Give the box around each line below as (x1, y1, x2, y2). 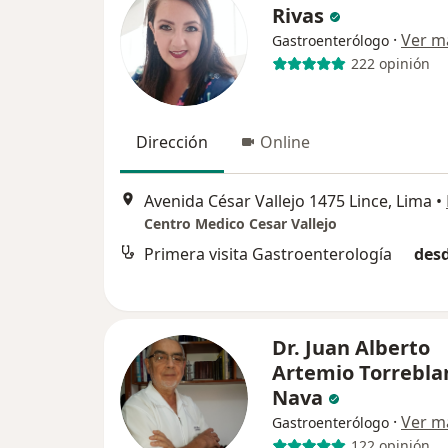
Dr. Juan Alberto (272, 333, 430, 361)
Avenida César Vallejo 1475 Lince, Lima (144, 190, 432, 213)
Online (260, 130, 310, 153)
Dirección (136, 130, 208, 153)
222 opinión (350, 54, 430, 74)
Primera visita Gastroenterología (144, 243, 392, 266)
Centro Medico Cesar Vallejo (144, 214, 337, 234)
